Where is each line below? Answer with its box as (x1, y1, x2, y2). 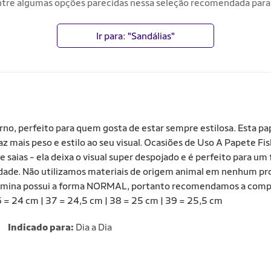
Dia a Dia (73, 221, 112, 233)
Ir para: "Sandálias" (96, 30, 175, 42)
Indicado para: (7, 221, 74, 233)
